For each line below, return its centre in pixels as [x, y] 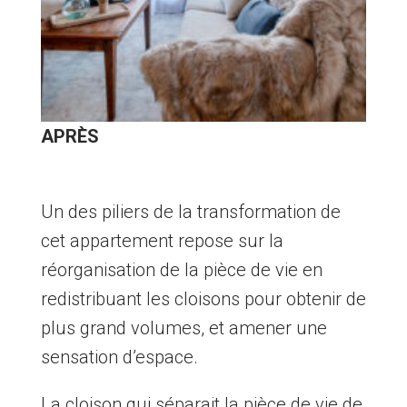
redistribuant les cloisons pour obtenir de [203, 299]
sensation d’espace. [119, 357]
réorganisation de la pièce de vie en [181, 270]
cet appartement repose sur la [162, 241]
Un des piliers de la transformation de [190, 212]
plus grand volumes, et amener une [184, 328]
